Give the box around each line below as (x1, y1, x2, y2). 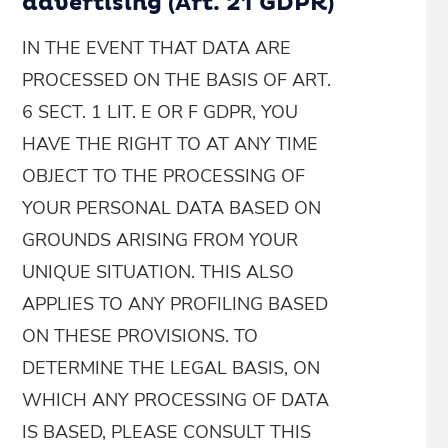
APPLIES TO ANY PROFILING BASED (22, 292, 329, 316)
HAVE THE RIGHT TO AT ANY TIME (22, 132, 319, 156)
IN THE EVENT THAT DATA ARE (22, 36, 292, 60)
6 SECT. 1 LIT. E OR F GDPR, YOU (22, 100, 299, 124)
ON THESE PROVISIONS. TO (22, 324, 259, 348)
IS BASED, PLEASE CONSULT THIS (22, 420, 312, 444)
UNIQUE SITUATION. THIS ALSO (22, 260, 295, 284)
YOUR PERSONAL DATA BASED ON (22, 196, 322, 220)
